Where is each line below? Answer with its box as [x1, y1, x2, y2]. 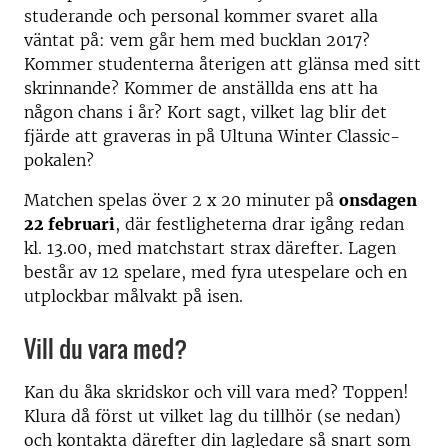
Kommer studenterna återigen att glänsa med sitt [24, 54, 421, 74]
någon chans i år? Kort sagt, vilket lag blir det [24, 102, 387, 122]
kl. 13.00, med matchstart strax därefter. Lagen [24, 238, 396, 258]
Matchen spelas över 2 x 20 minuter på [24, 190, 339, 210]
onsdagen [339, 190, 417, 210]
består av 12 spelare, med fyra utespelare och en [24, 262, 407, 282]
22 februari [24, 214, 115, 234]
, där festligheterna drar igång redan [115, 214, 404, 234]
